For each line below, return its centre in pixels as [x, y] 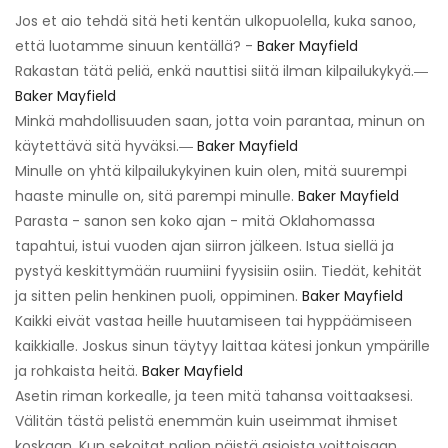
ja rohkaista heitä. [78, 370]
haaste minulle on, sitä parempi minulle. [156, 195]
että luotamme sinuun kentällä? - [136, 45]
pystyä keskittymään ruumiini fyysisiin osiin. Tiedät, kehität [218, 270]
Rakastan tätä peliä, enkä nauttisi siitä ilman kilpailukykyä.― [221, 70]
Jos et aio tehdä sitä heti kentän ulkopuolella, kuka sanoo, [215, 20]
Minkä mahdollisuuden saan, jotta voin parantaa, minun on [220, 120]
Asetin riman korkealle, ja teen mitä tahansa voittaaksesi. [214, 395]
